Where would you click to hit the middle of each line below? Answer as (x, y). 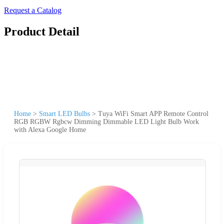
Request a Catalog (33, 10)
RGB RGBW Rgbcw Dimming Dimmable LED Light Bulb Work (106, 121)
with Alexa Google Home (50, 129)
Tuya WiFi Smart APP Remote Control (153, 113)
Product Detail (42, 31)
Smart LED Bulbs (64, 113)
